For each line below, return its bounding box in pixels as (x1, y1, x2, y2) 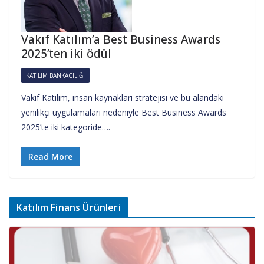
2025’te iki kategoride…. (21, 121, 110, 133)
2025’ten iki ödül (21, 45, 111, 61)
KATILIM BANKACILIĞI (26, 71, 85, 80)
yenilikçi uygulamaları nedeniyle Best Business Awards (21, 106, 226, 118)
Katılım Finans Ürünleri (16, 200, 121, 214)
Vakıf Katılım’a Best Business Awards (21, 31, 220, 47)
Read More (28, 150, 72, 162)
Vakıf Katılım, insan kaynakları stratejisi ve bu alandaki (21, 91, 224, 103)
